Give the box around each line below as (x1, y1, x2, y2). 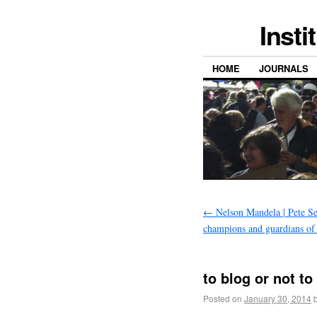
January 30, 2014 (244, 292, 311, 305)
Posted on (203, 292, 242, 305)
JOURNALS (259, 62, 309, 76)
